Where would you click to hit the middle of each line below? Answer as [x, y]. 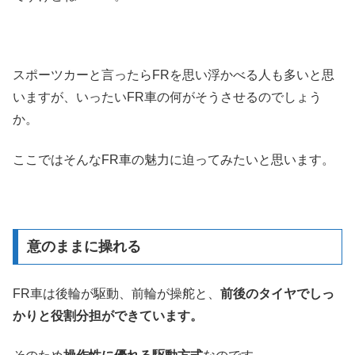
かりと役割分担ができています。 [108, 315]
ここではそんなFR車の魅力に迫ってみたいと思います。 [174, 159]
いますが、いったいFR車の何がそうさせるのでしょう [167, 97]
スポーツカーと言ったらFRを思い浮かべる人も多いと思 [174, 75]
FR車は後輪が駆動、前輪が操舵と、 [116, 293]
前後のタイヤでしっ [277, 293]
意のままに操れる [84, 247]
